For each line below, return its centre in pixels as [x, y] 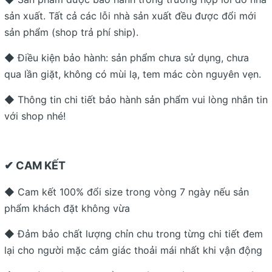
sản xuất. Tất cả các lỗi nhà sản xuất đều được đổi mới [130, 15]
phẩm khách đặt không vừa [67, 208]
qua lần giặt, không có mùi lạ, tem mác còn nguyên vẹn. [133, 74]
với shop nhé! [35, 116]
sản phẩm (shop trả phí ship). [71, 32]
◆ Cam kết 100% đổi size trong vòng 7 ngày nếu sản [127, 192]
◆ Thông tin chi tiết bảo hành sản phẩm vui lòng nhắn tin [136, 99]
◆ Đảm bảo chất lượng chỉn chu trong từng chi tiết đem [134, 233]
